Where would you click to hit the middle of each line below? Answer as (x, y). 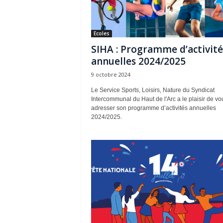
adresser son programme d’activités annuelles (153, 108)
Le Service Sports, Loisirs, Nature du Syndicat (153, 90)
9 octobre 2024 (111, 74)
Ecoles (101, 33)
